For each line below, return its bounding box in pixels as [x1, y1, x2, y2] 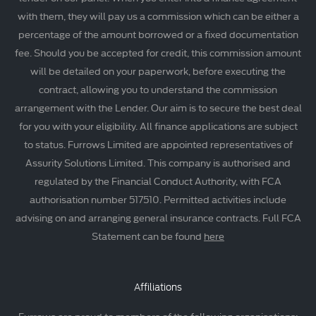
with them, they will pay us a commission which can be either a [17, 8, 299, 23]
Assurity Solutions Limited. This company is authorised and [25, 155, 291, 170]
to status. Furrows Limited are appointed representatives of [23, 137, 293, 152]
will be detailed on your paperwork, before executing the [30, 63, 286, 78]
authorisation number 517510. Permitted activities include [30, 192, 286, 207]
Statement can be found [92, 229, 204, 243]
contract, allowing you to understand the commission [39, 82, 277, 97]
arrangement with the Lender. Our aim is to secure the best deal [14, 100, 302, 115]
